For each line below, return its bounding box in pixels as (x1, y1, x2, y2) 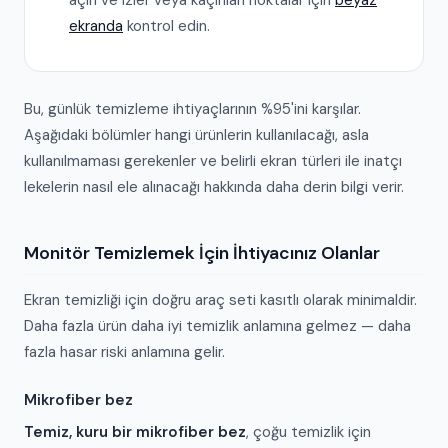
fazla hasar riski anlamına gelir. (24, 342, 225, 362)
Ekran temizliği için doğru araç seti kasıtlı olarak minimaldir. (24, 290, 417, 310)
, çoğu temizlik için (246, 422, 371, 442)
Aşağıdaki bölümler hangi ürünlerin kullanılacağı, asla (24, 125, 369, 145)
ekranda (69, 16, 123, 36)
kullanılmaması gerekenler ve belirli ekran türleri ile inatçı (24, 151, 402, 171)
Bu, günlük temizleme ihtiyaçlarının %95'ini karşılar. (24, 99, 361, 119)
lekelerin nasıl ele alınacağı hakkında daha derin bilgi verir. (24, 177, 404, 197)
